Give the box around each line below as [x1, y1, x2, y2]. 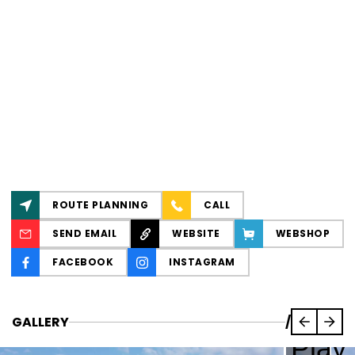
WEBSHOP [275, 227, 330, 240]
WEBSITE [172, 227, 220, 240]
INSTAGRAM [169, 255, 235, 269]
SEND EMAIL [52, 227, 116, 240]
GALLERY [12, 312, 69, 331]
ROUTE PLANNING [52, 198, 148, 212]
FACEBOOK [52, 255, 113, 269]
